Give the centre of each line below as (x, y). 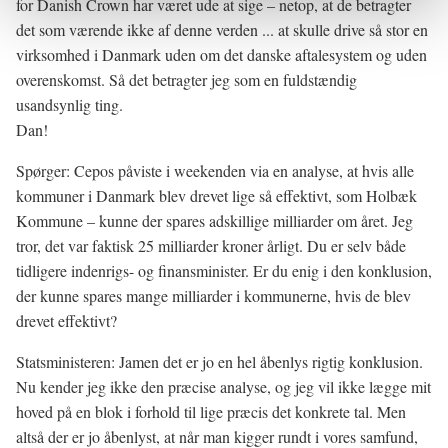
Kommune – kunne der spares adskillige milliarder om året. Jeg (214, 220)
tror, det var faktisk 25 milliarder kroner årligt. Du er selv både (211, 245)
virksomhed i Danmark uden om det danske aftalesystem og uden (221, 54)
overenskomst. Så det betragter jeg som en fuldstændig (186, 79)
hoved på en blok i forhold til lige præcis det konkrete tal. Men (211, 411)
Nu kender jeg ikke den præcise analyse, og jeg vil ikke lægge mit (223, 386)
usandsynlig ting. (69, 104)
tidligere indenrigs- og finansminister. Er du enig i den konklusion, (224, 270)
